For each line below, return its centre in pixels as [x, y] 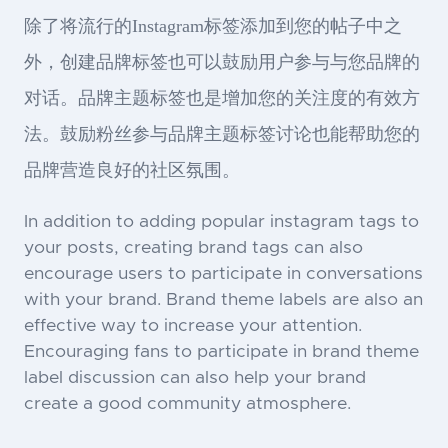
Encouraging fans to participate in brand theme [221, 351]
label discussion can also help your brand [195, 377]
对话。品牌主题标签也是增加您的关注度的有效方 [222, 97]
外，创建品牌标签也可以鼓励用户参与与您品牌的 [222, 61]
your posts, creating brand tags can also [193, 247]
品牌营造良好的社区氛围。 [132, 169]
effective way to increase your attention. [193, 325]
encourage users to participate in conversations [223, 273]
